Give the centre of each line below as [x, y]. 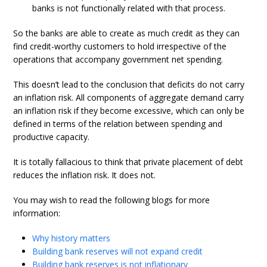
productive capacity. [52, 137]
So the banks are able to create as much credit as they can [127, 33]
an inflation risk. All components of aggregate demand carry [129, 98]
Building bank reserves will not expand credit [118, 252]
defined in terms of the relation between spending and [118, 124]
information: [37, 213]
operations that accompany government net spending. [118, 60]
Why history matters [72, 238]
